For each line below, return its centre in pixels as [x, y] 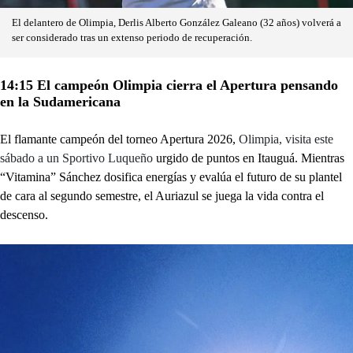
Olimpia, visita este [284, 139]
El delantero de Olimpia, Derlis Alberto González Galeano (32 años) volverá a [176, 22]
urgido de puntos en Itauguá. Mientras [249, 158]
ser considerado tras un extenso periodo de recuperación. [132, 37]
